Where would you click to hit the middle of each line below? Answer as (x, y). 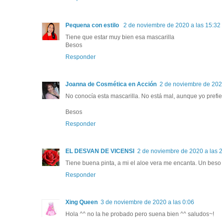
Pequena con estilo (93, 25)
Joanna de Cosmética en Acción (111, 84)
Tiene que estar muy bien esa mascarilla (120, 37)
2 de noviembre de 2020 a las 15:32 (172, 25)
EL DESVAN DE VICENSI (100, 151)
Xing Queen (82, 202)
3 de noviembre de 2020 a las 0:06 (147, 202)
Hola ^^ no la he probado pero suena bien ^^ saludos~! (140, 214)
